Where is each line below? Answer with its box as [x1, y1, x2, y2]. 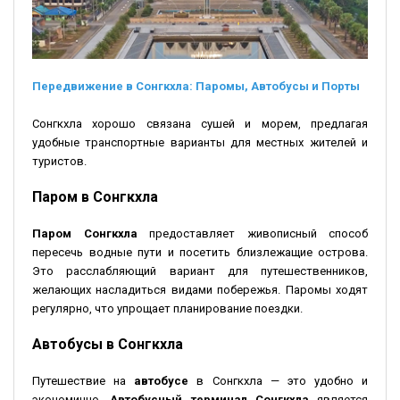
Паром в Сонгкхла [32, 187, 158, 205]
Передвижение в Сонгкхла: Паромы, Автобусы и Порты [32, 79, 360, 93]
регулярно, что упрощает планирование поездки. [32, 301, 303, 315]
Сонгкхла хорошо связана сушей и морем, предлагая [32, 116, 368, 130]
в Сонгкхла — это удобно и [188, 373, 368, 387]
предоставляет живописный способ [137, 226, 368, 240]
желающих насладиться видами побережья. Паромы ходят [32, 282, 368, 296]
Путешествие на [32, 373, 135, 387]
